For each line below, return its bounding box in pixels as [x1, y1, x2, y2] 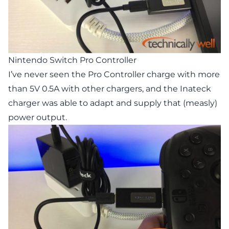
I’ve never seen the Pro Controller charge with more [8, 70, 220, 79]
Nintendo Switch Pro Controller [8, 55, 136, 65]
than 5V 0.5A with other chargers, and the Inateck [8, 84, 211, 94]
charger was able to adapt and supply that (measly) [8, 98, 217, 108]
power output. [8, 112, 67, 122]
